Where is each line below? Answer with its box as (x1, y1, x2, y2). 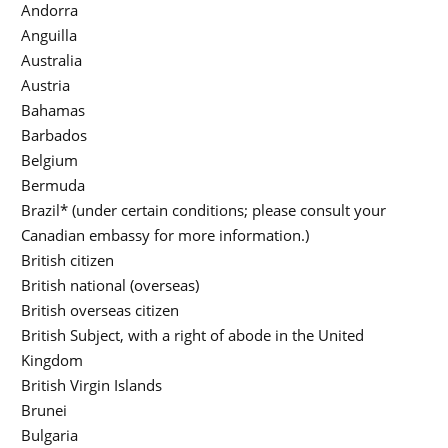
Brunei (21, 400, 67, 421)
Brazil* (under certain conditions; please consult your (21, 200, 386, 221)
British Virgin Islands (21, 375, 162, 396)
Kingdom (21, 350, 83, 371)
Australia (21, 50, 82, 71)
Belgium (21, 150, 78, 171)
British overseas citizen (21, 300, 179, 321)
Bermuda (21, 175, 85, 196)
